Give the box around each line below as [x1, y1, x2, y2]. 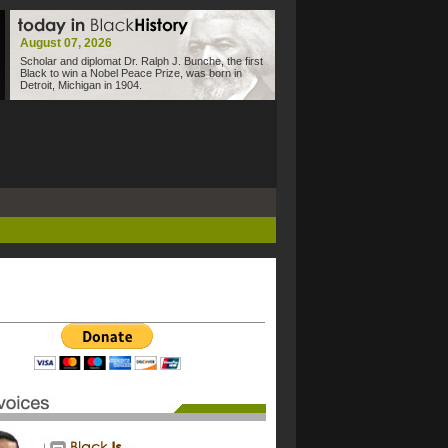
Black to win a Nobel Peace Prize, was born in [19, 67, 242, 79]
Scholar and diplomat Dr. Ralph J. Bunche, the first [19, 55, 263, 67]
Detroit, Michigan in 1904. [19, 79, 142, 91]
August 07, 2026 [19, 36, 112, 50]
